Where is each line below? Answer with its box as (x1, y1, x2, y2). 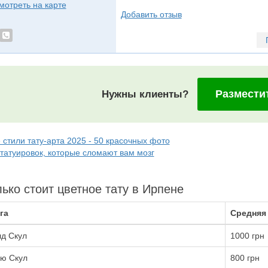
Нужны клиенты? (102, 89, 189, 100)
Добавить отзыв (120, 9, 182, 19)
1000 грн (230, 231, 264, 240)
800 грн (230, 253, 260, 263)
